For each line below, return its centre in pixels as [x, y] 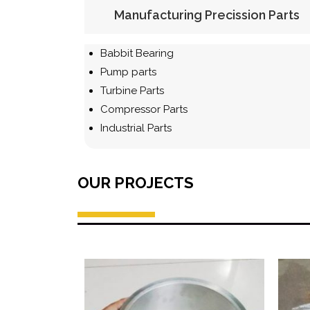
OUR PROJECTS [136, 182]
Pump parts [128, 72]
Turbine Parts [132, 90]
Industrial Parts [136, 128]
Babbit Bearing [137, 53]
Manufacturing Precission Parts [207, 15]
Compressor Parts [144, 109]
